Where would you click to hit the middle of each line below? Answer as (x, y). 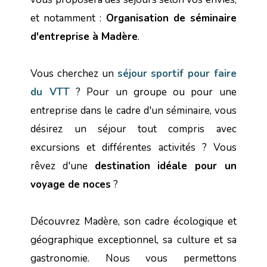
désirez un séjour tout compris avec (133, 129)
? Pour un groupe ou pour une (153, 92)
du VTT (50, 92)
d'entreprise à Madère (84, 37)
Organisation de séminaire (171, 18)
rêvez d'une (63, 166)
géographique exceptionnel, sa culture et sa (133, 240)
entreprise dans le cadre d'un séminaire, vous (133, 111)
